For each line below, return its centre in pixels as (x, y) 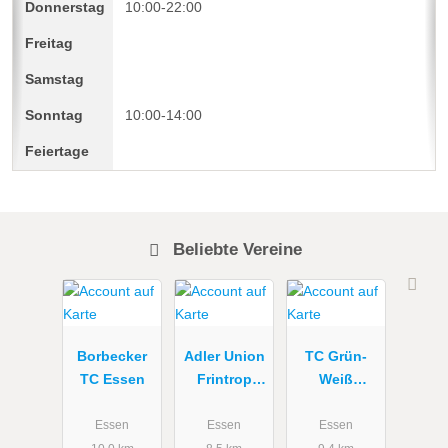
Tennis (224, 402)
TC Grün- (336, 356)
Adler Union (224, 356)
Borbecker (112, 356)
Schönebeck (336, 402)
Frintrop (224, 379)
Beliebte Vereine (235, 248)
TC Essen (112, 379)
